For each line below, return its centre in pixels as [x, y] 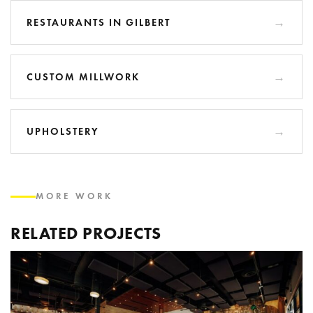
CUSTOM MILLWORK [83, 77]
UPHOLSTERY [63, 131]
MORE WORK [74, 196]
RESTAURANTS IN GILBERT [99, 22]
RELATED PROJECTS [86, 233]
